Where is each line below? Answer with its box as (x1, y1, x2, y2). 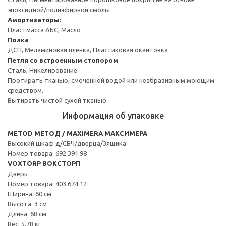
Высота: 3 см (8, 200, 47, 207)
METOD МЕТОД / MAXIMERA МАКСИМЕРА (8, 129, 147, 137)
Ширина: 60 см (8, 190, 51, 197)
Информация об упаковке (62, 110, 164, 120)
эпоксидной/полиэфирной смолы (8, 6, 110, 13)
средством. (8, 86, 43, 94)
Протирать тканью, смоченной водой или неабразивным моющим (8, 76, 214, 84)
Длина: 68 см (8, 210, 46, 217)
